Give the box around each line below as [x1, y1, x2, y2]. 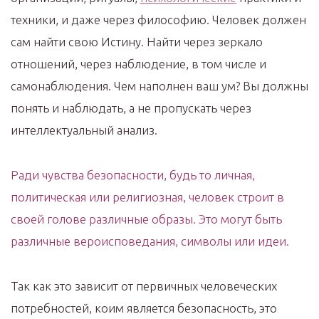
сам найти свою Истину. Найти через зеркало [11, 34, 263, 48]
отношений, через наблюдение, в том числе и [11, 56, 266, 70]
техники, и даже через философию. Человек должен [11, 12, 306, 26]
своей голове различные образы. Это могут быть [11, 211, 282, 226]
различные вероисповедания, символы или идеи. [11, 234, 289, 248]
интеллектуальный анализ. [11, 122, 157, 137]
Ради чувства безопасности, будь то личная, [11, 167, 255, 182]
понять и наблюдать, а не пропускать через [11, 100, 251, 115]
